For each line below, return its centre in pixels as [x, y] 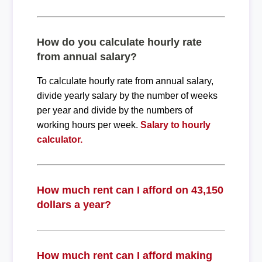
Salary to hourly [175, 125]
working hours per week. [88, 125]
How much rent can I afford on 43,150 [130, 190]
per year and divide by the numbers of [114, 110]
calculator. [59, 139]
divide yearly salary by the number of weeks [127, 95]
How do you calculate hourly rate [119, 42]
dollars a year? [74, 204]
